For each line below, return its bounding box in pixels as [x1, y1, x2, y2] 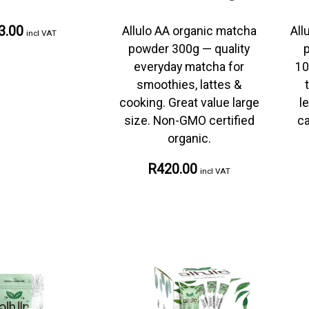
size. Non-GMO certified [123, 113, 255, 128]
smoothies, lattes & [137, 77, 241, 92]
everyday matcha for [134, 59, 244, 74]
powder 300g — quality [128, 41, 250, 56]
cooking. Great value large [119, 95, 259, 110]
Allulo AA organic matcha [121, 23, 257, 38]
